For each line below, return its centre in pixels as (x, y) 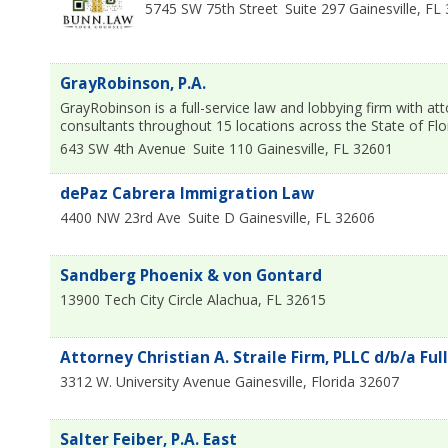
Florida (333, 381)
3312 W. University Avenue (145, 381)
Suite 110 (223, 148)
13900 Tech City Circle (131, 299)
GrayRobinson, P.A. (133, 83)
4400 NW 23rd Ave (120, 217)
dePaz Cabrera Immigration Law (187, 193)
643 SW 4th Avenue (123, 148)
